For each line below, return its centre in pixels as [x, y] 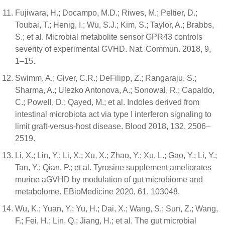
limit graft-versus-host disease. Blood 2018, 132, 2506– [113, 126]
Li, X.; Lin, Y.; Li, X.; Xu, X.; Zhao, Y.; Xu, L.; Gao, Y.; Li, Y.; [116, 155]
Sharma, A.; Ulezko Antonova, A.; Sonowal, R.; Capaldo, [115, 90]
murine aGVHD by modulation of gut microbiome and [109, 180]
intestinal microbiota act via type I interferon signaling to [113, 114]
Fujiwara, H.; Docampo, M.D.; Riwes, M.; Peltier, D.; [106, 13]
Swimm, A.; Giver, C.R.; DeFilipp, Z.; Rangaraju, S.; [106, 78]
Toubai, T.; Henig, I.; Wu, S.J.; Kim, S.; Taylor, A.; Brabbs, [115, 25]
